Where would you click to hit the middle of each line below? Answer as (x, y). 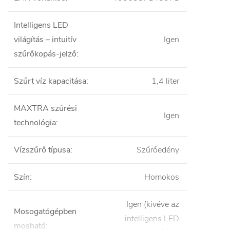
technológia (35, 123)
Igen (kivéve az (153, 205)
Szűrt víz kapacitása (50, 81)
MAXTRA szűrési (45, 109)
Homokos (162, 177)
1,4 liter (165, 81)
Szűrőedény (158, 150)
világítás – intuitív (45, 40)
